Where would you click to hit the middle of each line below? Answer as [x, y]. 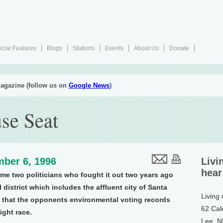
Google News [89, 85]
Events [114, 48]
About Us [146, 48]
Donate [179, 48]
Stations [84, 48]
